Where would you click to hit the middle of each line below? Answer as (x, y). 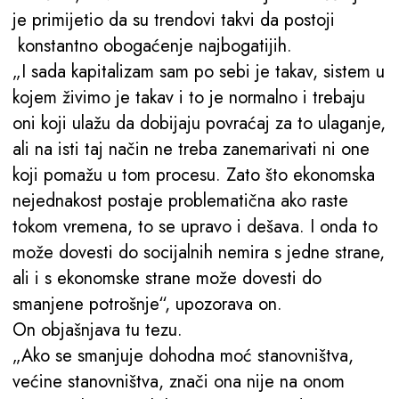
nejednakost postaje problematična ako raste (180, 201)
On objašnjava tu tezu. (98, 330)
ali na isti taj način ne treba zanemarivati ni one (191, 150)
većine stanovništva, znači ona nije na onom (179, 382)
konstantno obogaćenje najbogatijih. (155, 46)
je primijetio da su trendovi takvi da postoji (174, 20)
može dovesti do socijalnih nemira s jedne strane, (199, 253)
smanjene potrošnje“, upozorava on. (147, 305)
